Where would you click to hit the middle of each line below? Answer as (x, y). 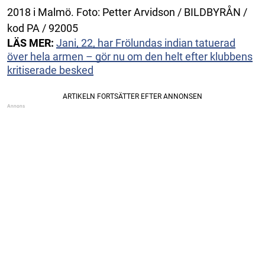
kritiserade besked (50, 70)
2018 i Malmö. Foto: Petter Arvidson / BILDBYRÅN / (127, 12)
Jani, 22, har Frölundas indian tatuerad (146, 43)
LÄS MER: (32, 43)
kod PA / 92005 (43, 28)
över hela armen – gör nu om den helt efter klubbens (130, 56)
